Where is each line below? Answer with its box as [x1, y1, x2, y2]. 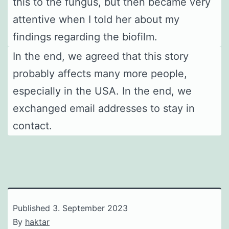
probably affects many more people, [13, 67, 187, 80]
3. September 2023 [53, 202, 128, 213]
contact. [13, 119, 52, 132]
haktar [25, 216, 50, 227]
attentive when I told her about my [13, 13, 179, 26]
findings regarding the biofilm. [13, 30, 157, 43]
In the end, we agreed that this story [13, 50, 189, 62]
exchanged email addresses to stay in [13, 102, 195, 114]
